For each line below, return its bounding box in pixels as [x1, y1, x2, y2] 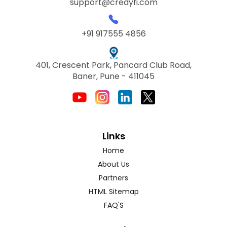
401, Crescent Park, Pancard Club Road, [35, 59, 192, 71]
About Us [98, 159, 129, 169]
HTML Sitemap [88, 186, 139, 197]
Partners [99, 172, 128, 183]
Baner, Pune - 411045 [72, 70, 155, 82]
